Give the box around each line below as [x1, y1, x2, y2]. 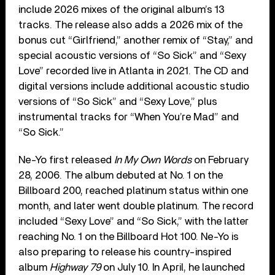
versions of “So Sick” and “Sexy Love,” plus [18, 96, 218, 107]
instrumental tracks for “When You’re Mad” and [18, 112, 239, 123]
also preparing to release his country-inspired [18, 247, 232, 258]
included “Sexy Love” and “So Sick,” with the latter [18, 216, 249, 227]
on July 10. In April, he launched [101, 262, 246, 273]
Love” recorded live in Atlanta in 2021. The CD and [18, 66, 249, 77]
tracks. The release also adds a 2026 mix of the [18, 20, 243, 31]
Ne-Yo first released [18, 155, 115, 166]
